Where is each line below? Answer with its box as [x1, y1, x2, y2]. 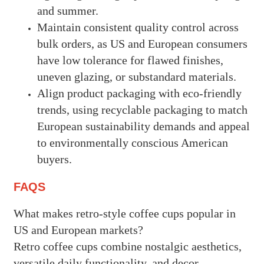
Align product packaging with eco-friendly [37, 87, 242, 100]
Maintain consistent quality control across [37, 21, 239, 34]
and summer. [37, 4, 98, 18]
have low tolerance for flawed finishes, [37, 54, 223, 67]
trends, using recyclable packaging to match [37, 103, 247, 117]
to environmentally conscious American [37, 136, 228, 150]
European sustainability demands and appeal [37, 120, 250, 133]
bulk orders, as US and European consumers [37, 37, 247, 51]
